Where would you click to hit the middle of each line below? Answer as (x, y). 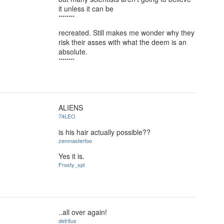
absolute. (73, 52)
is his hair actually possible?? (104, 132)
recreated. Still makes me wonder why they (126, 33)
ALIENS (71, 107)
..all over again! (83, 212)
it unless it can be (86, 8)
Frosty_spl (71, 165)
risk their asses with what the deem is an (122, 42)
